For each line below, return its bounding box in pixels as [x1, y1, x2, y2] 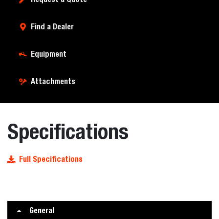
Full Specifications [19, 154, 83, 164]
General [29, 206, 54, 215]
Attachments [31, 77, 75, 86]
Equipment [31, 49, 66, 59]
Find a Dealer [31, 22, 74, 31]
